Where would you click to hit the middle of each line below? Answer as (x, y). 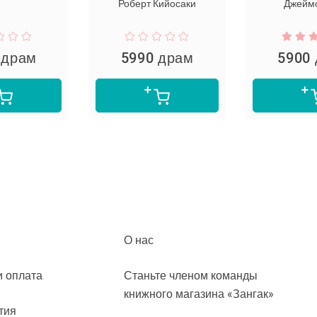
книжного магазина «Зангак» (199, 294)
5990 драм (157, 58)
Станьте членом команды (191, 275)
